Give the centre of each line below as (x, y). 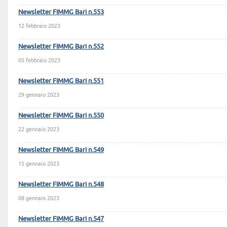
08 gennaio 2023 (39, 198)
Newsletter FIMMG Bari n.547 (61, 218)
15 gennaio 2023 (39, 164)
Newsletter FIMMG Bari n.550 (61, 115)
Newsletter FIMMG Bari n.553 (61, 12)
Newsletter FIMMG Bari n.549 (61, 149)
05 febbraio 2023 (39, 60)
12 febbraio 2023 (39, 26)
